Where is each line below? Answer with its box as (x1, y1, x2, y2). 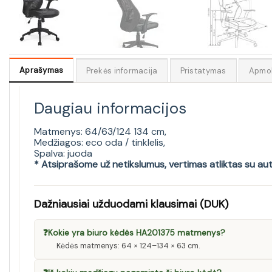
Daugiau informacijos (34, 98, 186, 119)
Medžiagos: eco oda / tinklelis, (34, 136, 165, 149)
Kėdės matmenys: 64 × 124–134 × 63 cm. (56, 241, 200, 251)
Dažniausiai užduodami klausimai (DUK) (34, 197, 228, 212)
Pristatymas (180, 66, 226, 76)
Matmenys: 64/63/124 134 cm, (34, 125, 166, 138)
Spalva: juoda (34, 147, 92, 160)
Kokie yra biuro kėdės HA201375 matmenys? (48, 227, 225, 238)
